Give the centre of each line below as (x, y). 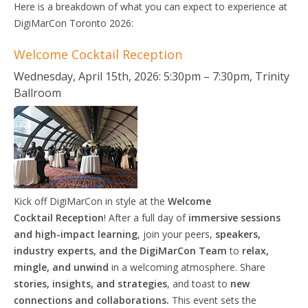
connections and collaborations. (93, 300)
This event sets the (214, 300)
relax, (255, 250)
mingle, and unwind (63, 267)
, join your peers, (176, 234)
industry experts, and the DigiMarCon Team (122, 250)
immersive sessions (234, 217)
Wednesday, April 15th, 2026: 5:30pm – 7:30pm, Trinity (152, 76)
